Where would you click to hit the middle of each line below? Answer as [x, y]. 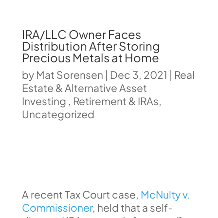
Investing [45, 101]
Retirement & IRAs [116, 101]
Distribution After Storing [91, 46]
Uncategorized [58, 114]
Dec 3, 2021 [138, 75]
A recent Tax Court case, [81, 194]
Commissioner [57, 208]
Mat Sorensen [69, 75]
